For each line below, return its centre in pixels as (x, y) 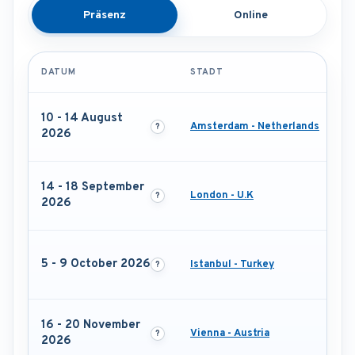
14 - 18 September (93, 188)
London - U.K (222, 196)
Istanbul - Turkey (232, 265)
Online (250, 15)
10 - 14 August (82, 119)
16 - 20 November (91, 326)
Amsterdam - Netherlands (255, 127)
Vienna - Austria (230, 334)
